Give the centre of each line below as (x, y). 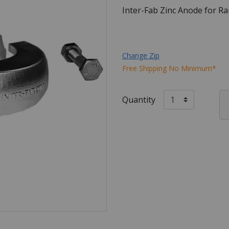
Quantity (139, 99)
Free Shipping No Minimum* (169, 68)
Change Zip (141, 55)
